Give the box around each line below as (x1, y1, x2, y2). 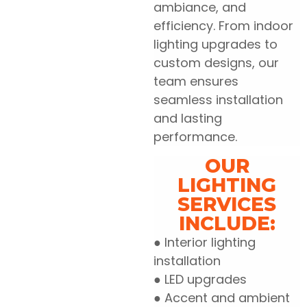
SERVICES (177, 192, 276, 216)
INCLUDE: (178, 211, 275, 235)
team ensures (153, 73, 238, 90)
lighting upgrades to (153, 36, 278, 53)
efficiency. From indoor (153, 17, 293, 35)
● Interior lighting (153, 233, 256, 251)
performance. (153, 128, 237, 146)
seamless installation (153, 91, 283, 109)
